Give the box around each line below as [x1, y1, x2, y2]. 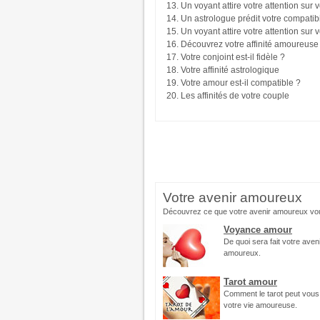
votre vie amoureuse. [224, 301, 297, 309]
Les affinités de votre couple [181, 91, 289, 101]
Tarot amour [224, 276, 277, 287]
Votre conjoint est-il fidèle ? [181, 52, 285, 62]
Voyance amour [224, 224, 292, 235]
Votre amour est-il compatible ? [181, 78, 301, 88]
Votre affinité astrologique [181, 65, 279, 75]
